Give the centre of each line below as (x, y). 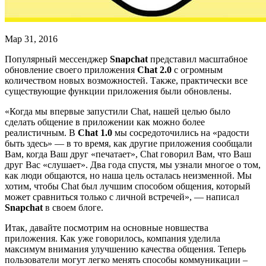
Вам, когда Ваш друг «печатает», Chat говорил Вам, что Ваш (128, 154)
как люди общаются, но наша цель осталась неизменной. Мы (128, 175)
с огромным (197, 69)
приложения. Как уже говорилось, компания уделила (113, 238)
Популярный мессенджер (57, 59)
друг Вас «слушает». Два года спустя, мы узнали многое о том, (133, 164)
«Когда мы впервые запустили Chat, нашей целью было (118, 111)
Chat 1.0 (95, 132)
